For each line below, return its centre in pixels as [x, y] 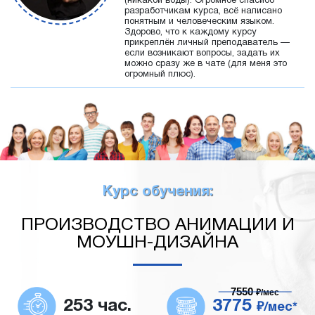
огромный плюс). [160, 75]
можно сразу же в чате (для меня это [206, 64]
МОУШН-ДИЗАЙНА [157, 243]
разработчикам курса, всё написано [203, 12]
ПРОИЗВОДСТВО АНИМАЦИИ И [157, 226]
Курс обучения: [157, 192]
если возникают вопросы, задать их [202, 54]
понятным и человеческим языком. [199, 22]
